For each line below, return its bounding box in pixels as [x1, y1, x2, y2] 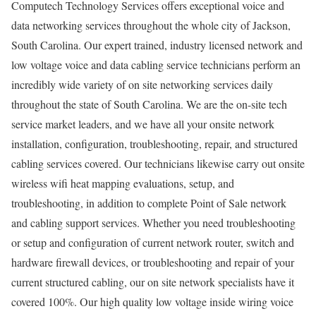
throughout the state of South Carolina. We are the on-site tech [11, 96, 287, 111]
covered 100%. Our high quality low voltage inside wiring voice [11, 293, 293, 309]
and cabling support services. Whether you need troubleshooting [11, 214, 296, 230]
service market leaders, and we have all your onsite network [11, 116, 274, 131]
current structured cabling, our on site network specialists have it [11, 274, 294, 289]
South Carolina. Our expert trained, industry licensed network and [11, 37, 303, 52]
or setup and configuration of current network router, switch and [11, 234, 294, 250]
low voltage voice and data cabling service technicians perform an [11, 56, 300, 72]
